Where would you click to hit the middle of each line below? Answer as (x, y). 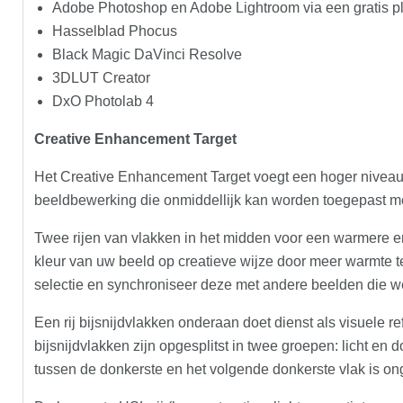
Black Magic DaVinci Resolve (147, 54)
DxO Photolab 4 (103, 101)
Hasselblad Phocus (115, 31)
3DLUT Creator (101, 77)
